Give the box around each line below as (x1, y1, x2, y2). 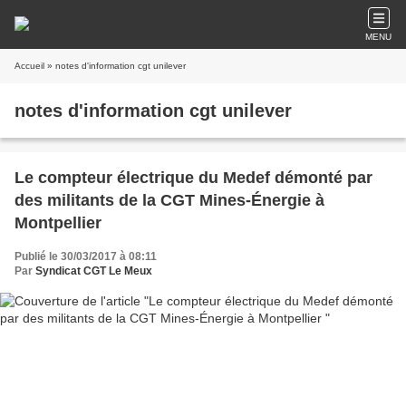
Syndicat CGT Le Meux (35, 265, 152, 277)
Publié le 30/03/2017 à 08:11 (14, 250, 157, 263)
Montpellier (14, 214, 101, 232)
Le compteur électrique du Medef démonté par (14, 169, 372, 187)
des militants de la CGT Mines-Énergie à (14, 191, 324, 209)
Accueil (14, 61, 44, 71)
